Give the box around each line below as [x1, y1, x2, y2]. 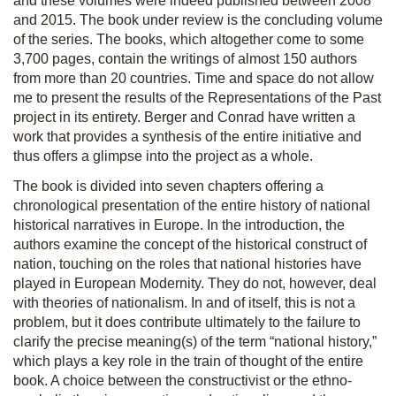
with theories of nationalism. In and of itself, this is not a [13, 295, 355, 310]
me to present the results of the [13, 90, 208, 105]
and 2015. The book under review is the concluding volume [13, 12, 383, 27]
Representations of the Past [208, 90, 381, 105]
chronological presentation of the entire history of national [13, 198, 370, 213]
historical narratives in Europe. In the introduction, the [13, 217, 345, 232]
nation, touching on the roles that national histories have [13, 256, 362, 271]
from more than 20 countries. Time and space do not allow [13, 71, 374, 86]
